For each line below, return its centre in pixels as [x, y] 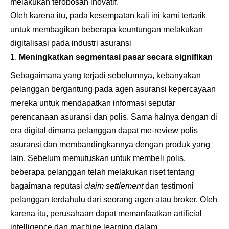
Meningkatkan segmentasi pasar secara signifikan [116, 57]
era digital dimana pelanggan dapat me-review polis [104, 130]
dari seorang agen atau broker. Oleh [152, 199]
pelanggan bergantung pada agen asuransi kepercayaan [113, 89]
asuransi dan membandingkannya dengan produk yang [110, 144]
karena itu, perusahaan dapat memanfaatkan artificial [106, 213]
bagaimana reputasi [47, 186]
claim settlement [115, 186]
